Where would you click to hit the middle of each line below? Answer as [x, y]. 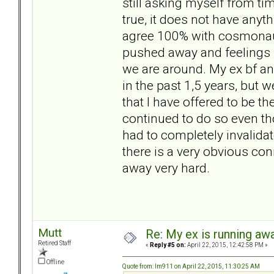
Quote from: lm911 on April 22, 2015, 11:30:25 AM [191, 266]
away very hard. [166, 168]
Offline [55, 262]
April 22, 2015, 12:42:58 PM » [227, 245]
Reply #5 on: [168, 245]
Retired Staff [54, 243]
